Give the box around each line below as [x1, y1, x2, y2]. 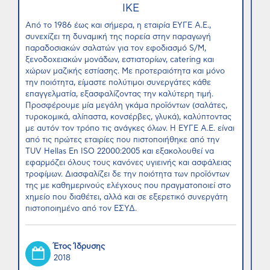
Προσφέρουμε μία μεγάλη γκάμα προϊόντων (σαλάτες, [25, 102, 227, 110]
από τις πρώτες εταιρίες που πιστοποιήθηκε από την [25, 136, 219, 144]
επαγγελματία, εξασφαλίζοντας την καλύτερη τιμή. [25, 90, 213, 98]
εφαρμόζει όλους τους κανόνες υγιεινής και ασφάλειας [25, 159, 231, 167]
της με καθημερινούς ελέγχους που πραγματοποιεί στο [25, 182, 231, 190]
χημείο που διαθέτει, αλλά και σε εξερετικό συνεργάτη [25, 193, 228, 201]
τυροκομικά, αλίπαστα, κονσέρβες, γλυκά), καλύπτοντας [25, 113, 231, 121]
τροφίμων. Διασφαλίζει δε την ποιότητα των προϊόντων [25, 171, 230, 178]
